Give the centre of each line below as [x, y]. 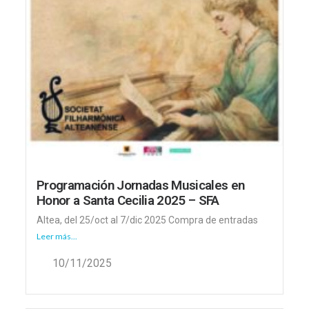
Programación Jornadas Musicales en [140, 185]
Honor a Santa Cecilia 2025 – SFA [128, 200]
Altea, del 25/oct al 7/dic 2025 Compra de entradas [147, 220]
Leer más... [57, 236]
